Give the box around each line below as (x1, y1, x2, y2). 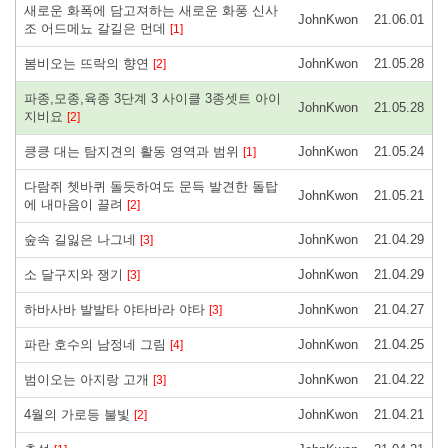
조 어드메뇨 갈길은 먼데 (24, 20, 170, 36)
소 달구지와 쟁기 (24, 266, 127, 282)
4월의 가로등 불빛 (24, 406, 134, 422)
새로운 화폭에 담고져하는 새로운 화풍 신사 (24, 2, 278, 18)
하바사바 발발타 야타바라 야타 (24, 301, 209, 317)
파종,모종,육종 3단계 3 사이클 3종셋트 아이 (24, 90, 281, 106)
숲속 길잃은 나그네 (24, 231, 140, 247)
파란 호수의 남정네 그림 (24, 336, 170, 352)
